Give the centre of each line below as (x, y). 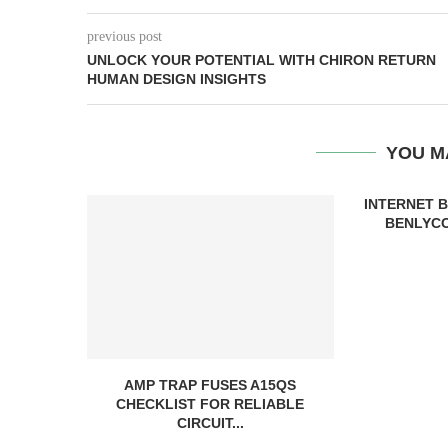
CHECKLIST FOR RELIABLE (210, 404)
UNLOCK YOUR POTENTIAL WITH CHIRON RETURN (261, 60)
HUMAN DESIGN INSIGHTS (176, 79)
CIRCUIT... (210, 423)
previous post (124, 36)
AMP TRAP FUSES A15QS (210, 385)
